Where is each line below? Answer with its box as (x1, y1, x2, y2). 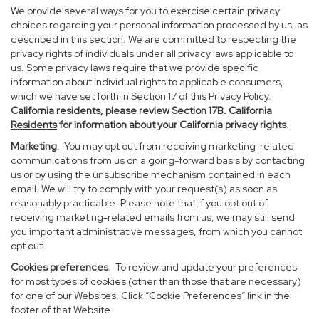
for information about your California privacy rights (57, 118, 286, 131)
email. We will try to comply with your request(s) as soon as (11, 182, 277, 195)
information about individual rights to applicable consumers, (11, 75, 283, 88)
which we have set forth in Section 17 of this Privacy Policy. (11, 90, 271, 103)
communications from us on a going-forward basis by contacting (11, 154, 305, 167)
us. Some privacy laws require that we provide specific (11, 61, 258, 74)
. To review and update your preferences (108, 261, 297, 273)
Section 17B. (172, 104, 226, 117)
